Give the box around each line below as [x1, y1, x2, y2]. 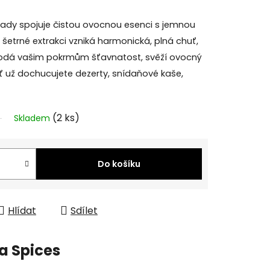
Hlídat [8, 203, 36, 218]
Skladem [14, 111, 52, 124]
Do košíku [98, 157, 140, 170]
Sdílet [71, 203, 98, 218]
